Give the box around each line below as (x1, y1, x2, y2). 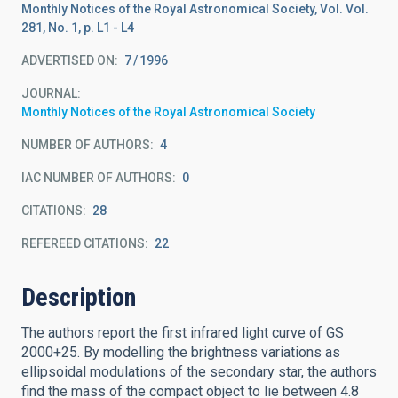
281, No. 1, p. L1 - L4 (21, 20, 134, 35)
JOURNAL (21, 86, 77, 100)
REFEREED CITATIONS (21, 236, 145, 251)
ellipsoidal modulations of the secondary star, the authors (21, 363, 377, 380)
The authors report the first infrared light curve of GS (21, 324, 344, 341)
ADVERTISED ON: (21, 53, 118, 68)
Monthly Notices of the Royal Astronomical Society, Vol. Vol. (21, 2, 369, 16)
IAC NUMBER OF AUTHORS (21, 171, 172, 185)
